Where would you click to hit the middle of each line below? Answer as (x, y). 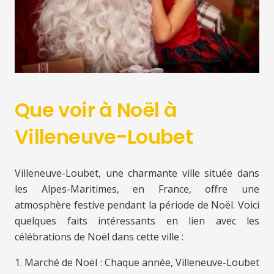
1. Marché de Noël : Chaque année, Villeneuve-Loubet (137, 263)
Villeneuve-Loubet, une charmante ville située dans (137, 173)
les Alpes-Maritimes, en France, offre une (137, 189)
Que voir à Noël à (96, 110)
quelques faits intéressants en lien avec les (137, 221)
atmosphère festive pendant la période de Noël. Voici (137, 205)
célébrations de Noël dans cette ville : (99, 237)
